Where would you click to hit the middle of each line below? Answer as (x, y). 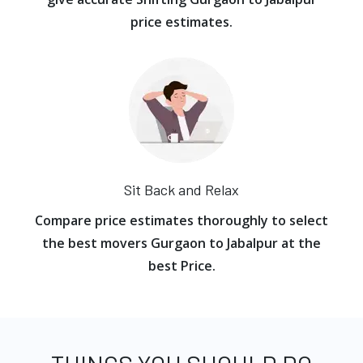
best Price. (181, 266)
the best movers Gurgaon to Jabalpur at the (181, 243)
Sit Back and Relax (181, 190)
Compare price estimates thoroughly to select (181, 220)
